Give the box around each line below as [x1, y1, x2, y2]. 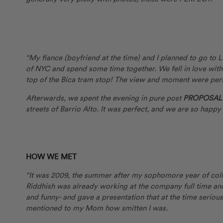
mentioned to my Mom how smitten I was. [26, 203, 170, 213]
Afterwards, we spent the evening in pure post [26, 93, 183, 103]
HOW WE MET [26, 151, 77, 162]
